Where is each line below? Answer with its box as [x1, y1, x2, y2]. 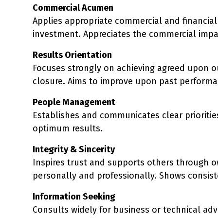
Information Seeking [33, 191, 115, 202]
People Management [33, 96, 115, 108]
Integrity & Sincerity [33, 144, 115, 155]
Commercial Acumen [33, 2, 113, 13]
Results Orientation [33, 49, 112, 60]
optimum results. [33, 123, 103, 134]
